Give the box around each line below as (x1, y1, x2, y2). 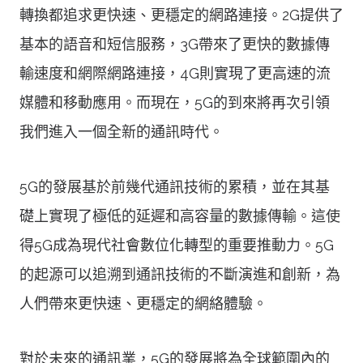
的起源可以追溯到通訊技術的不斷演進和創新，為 (19, 265, 340, 283)
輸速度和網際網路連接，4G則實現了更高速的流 (19, 64, 331, 82)
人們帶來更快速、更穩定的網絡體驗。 (19, 294, 267, 312)
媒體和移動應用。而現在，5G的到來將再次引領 (19, 93, 330, 111)
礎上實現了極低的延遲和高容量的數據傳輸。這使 (19, 207, 340, 224)
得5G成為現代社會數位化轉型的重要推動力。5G (19, 236, 334, 254)
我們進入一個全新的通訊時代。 (19, 122, 224, 140)
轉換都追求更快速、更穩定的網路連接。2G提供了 (19, 6, 344, 23)
